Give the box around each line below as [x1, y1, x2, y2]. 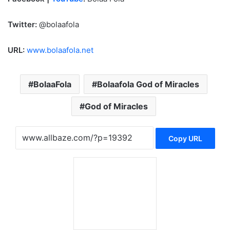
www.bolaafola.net [27, 45, 93, 55]
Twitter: [8, 19, 37, 29]
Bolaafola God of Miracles [97, 79, 199, 89]
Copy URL [168, 133, 202, 143]
